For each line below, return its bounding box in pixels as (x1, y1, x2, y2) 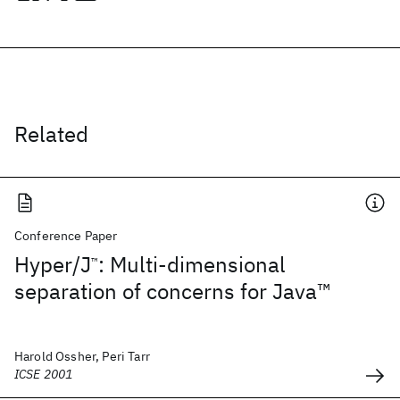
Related (14, 120, 88, 148)
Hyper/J (14, 250, 91, 279)
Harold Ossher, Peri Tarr (14, 348, 150, 364)
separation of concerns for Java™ (14, 277, 331, 305)
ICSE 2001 (14, 366, 73, 382)
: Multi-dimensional (98, 250, 286, 279)
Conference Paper (14, 228, 118, 244)
